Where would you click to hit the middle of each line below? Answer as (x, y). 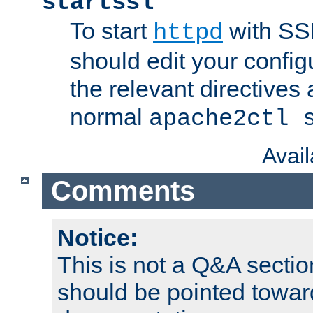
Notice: (97, 238)
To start (111, 31)
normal (109, 117)
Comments (123, 190)
